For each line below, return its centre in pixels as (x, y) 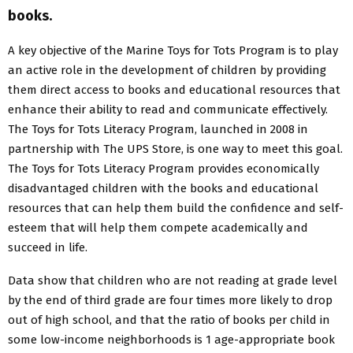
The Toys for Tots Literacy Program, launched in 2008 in (158, 129)
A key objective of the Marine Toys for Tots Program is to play (173, 50)
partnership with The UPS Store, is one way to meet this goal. (175, 149)
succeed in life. (48, 247)
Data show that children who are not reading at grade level (173, 280)
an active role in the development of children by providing (167, 70)
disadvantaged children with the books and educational (163, 188)
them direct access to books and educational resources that (174, 89)
